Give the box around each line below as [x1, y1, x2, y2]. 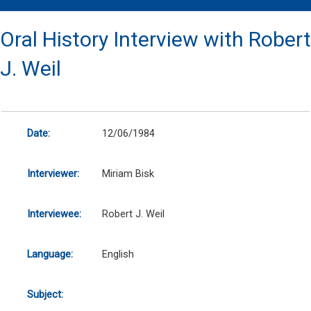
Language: [26, 248, 73, 261]
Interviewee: [26, 208, 81, 221]
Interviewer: [26, 167, 79, 180]
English [101, 248, 134, 261]
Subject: [26, 288, 63, 301]
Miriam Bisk [101, 167, 154, 180]
